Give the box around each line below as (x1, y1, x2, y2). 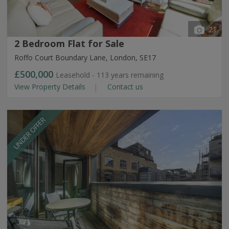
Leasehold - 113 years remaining (56, 70, 164, 80)
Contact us (105, 82, 143, 91)
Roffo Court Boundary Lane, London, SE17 (14, 53, 156, 62)
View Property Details (14, 82, 87, 91)
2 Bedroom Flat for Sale (14, 37, 124, 50)
